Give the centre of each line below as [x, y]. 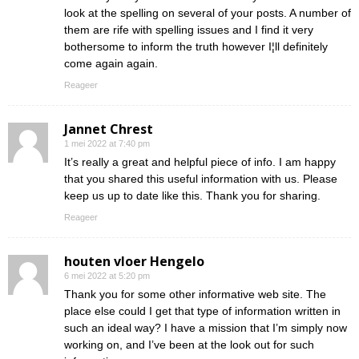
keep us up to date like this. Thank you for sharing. [192, 196]
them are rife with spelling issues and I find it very [189, 30]
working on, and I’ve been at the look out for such [189, 345]
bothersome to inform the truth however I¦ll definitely [196, 47]
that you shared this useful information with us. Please [201, 179]
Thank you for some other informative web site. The [195, 294]
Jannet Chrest [109, 129]
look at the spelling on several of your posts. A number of [208, 13]
